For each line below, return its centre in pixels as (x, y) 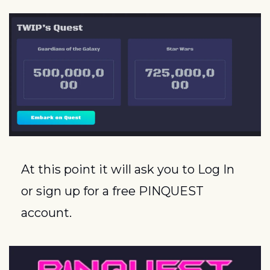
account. (46, 212)
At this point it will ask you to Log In (128, 169)
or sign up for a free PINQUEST (112, 191)
